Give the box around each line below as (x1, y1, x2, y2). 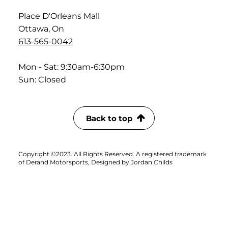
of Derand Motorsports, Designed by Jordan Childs (18, 158, 174, 166)
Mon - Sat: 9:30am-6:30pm (18, 62, 125, 72)
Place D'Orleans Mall (18, 11, 100, 21)
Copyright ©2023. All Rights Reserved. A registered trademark (18, 150, 207, 158)
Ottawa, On (18, 24, 64, 34)
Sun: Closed (18, 75, 66, 85)
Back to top (86, 113, 132, 123)
